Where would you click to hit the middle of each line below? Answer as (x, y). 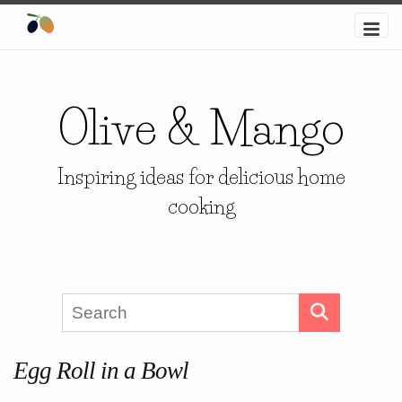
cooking (201, 207)
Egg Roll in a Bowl (101, 371)
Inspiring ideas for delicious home (201, 177)
